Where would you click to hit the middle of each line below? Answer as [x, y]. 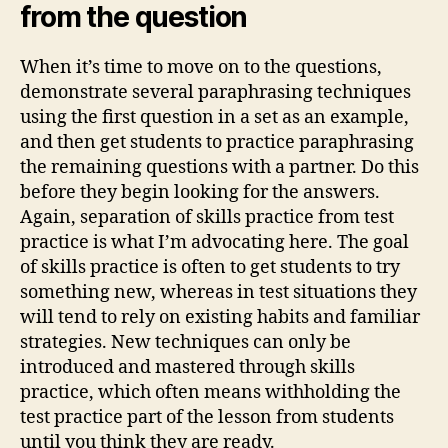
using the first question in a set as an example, [214, 117]
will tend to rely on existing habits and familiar [220, 317]
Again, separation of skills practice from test [207, 217]
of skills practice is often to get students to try [210, 267]
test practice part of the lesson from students [207, 417]
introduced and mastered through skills [187, 367]
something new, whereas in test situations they [218, 292]
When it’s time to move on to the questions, [201, 67]
